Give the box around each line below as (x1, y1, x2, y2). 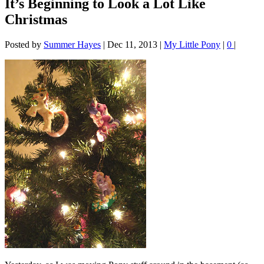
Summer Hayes (44, 39, 101, 50)
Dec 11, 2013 (107, 39, 157, 50)
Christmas (5, 12, 67, 28)
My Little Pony (164, 39, 220, 50)
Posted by (5, 39, 44, 50)
